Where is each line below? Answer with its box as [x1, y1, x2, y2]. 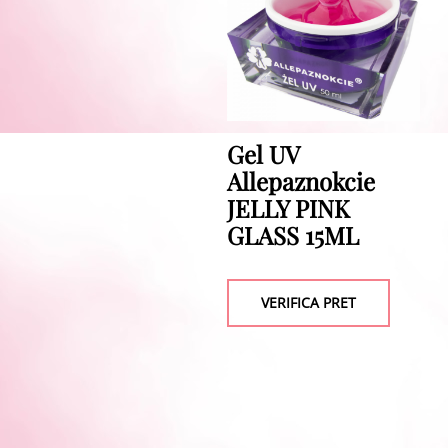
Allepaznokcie [227, 165, 375, 198]
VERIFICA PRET [261, 293, 356, 313]
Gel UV [227, 138, 299, 171]
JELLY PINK [227, 192, 350, 225]
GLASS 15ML [227, 219, 359, 252]
